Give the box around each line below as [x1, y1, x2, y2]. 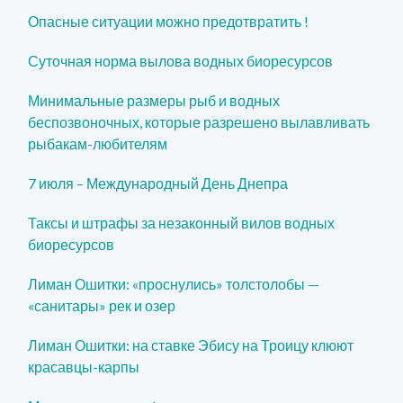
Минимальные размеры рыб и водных [28, 91, 281, 109]
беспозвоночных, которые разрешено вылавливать [28, 112, 371, 130]
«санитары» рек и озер [28, 296, 176, 314]
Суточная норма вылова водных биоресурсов [28, 51, 334, 69]
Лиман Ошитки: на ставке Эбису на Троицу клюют [28, 336, 354, 354]
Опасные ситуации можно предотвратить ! [28, 12, 309, 30]
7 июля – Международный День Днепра [28, 174, 289, 192]
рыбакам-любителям [28, 134, 168, 152]
